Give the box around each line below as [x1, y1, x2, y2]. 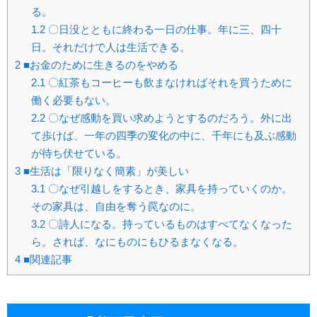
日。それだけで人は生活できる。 [30, 40, 190, 53]
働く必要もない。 [30, 93, 116, 106]
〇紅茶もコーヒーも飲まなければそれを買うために [45, 76, 292, 88]
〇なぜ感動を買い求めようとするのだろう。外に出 [45, 111, 292, 124]
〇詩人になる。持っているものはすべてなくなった [45, 217, 292, 230]
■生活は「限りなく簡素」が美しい [21, 164, 189, 177]
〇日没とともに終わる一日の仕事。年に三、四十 [45, 23, 282, 35]
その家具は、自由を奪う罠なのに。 [30, 200, 201, 212]
